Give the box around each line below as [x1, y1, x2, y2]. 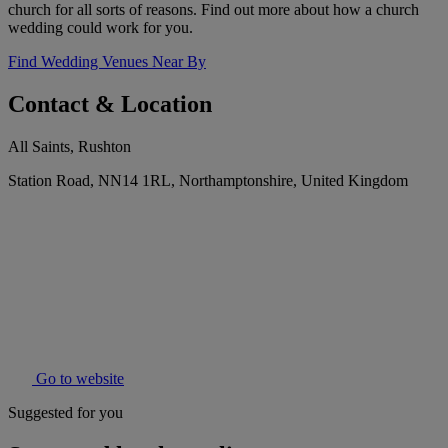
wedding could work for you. [8, 19, 193, 37]
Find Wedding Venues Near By [8, 53, 206, 71]
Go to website [32, 370, 124, 388]
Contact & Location [8, 91, 212, 118]
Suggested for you [8, 404, 123, 422]
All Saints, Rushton [8, 138, 131, 156]
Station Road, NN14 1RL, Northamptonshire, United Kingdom [8, 172, 408, 190]
